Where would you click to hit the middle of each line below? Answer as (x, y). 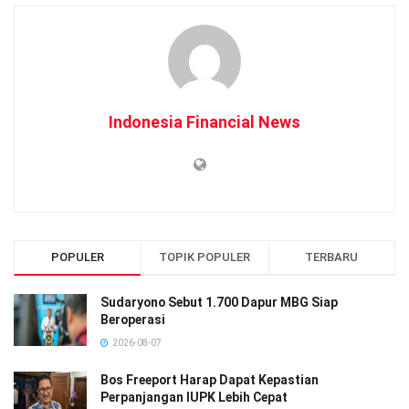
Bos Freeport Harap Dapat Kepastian (210, 379)
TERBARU (332, 257)
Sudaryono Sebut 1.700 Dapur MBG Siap (219, 302)
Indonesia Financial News (204, 121)
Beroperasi (133, 319)
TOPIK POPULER (205, 257)
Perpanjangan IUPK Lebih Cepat (194, 397)
